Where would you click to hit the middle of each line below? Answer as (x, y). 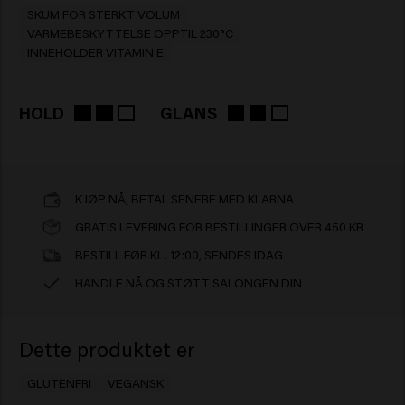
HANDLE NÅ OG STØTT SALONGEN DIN (188, 283)
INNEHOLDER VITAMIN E (95, 52)
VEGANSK (136, 384)
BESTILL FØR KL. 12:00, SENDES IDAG (179, 254)
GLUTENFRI (59, 384)
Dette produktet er (107, 349)
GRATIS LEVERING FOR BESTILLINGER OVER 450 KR (219, 226)
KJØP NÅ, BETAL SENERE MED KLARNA (184, 198)
